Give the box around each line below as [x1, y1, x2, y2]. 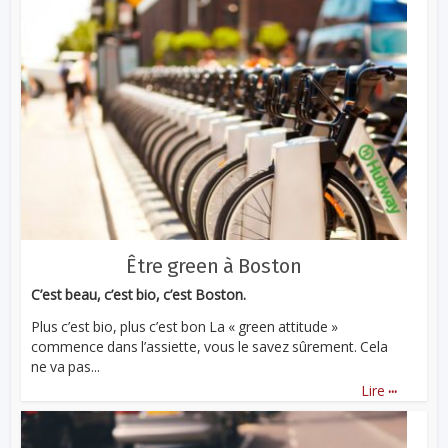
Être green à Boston [126, 253, 302, 278]
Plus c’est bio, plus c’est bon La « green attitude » [31, 317, 339, 337]
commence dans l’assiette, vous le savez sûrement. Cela [31, 337, 389, 357]
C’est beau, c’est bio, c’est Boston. [31, 284, 247, 304]
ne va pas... [31, 357, 101, 377]
